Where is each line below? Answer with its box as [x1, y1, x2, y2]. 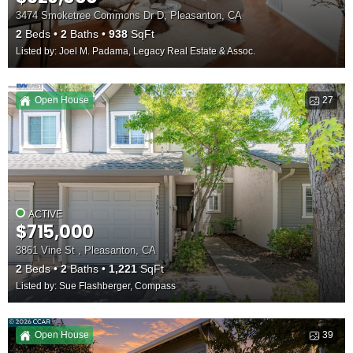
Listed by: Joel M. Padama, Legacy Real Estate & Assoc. [16, 46, 255, 58]
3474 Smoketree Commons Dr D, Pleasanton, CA [16, 9, 242, 22]
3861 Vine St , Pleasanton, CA [16, 244, 156, 257]
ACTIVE [28, 209, 62, 221]
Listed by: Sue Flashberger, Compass [16, 281, 176, 292]
